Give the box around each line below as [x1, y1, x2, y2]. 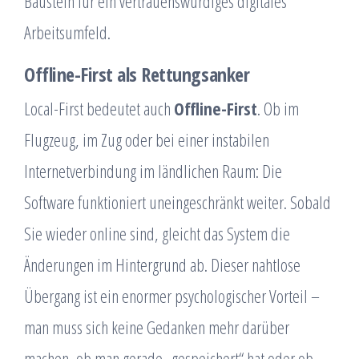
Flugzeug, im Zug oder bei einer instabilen [24, 127, 269, 151]
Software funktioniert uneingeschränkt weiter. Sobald [24, 190, 331, 214]
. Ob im [257, 96, 299, 120]
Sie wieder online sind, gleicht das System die [24, 221, 290, 245]
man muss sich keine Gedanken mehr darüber [24, 315, 289, 339]
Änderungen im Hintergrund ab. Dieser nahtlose [24, 252, 301, 276]
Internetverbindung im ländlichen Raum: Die [24, 159, 282, 183]
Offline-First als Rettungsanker [24, 61, 250, 87]
